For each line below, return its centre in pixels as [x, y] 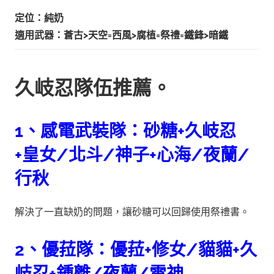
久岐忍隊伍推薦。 [93, 87]
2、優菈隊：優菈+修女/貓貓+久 [136, 250]
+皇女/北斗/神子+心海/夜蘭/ [132, 155]
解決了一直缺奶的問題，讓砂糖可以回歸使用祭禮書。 [132, 212]
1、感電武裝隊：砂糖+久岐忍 [125, 131]
